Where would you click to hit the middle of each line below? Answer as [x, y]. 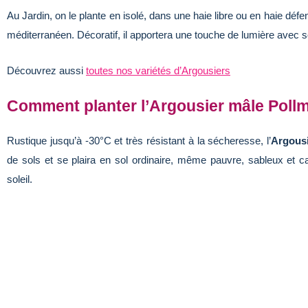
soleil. [20, 179]
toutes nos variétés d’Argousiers [158, 70]
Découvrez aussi [46, 70]
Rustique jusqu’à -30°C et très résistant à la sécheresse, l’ [139, 140]
